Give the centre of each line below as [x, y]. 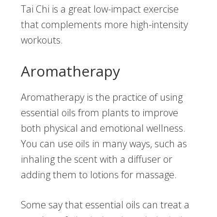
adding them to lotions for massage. [100, 175]
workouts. [43, 40]
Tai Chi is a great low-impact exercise [100, 9]
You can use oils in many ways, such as [104, 144]
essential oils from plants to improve [99, 113]
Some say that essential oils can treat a [105, 205]
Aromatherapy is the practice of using [101, 97]
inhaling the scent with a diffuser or [96, 159]
